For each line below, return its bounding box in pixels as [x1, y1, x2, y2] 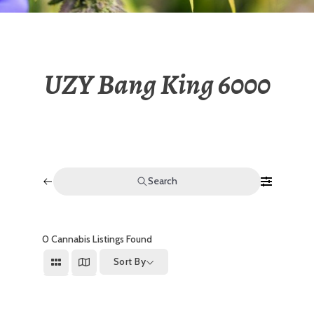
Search [148, 175, 177, 188]
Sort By [114, 255, 146, 268]
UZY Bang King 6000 [43, 65, 271, 104]
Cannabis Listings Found [49, 233, 152, 246]
